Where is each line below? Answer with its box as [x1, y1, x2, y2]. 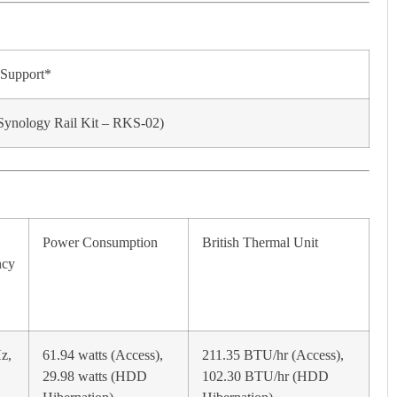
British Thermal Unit [202, 234, 318, 251]
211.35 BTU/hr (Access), [202, 346, 344, 363]
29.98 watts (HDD [43, 368, 147, 385]
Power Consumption [43, 234, 158, 251]
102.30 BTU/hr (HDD [202, 368, 329, 385]
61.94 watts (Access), [43, 346, 163, 363]
